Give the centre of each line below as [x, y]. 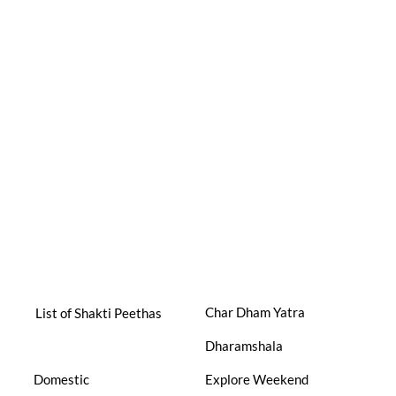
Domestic [61, 379]
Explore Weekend [256, 379]
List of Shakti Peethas [97, 312]
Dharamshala [244, 345]
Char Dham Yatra [255, 312]
